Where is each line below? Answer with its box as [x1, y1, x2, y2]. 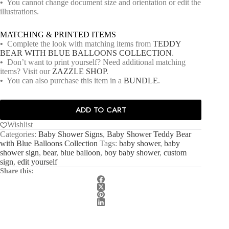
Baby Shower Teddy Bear [107, 130, 191, 139]
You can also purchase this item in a [3, 76, 124, 85]
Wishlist [7, 120, 33, 129]
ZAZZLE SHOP [52, 67, 106, 76]
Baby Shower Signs [38, 130, 103, 139]
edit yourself [17, 157, 57, 167]
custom [164, 148, 187, 157]
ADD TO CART [75, 104, 126, 116]
